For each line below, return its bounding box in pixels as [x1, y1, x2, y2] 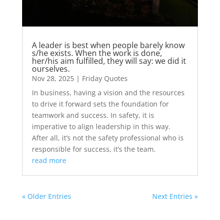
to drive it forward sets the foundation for [31, 99, 169, 109]
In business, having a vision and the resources [31, 88, 185, 98]
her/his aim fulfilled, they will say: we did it [31, 55, 186, 67]
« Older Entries [22, 192, 71, 201]
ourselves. [31, 63, 70, 75]
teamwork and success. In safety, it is [31, 110, 154, 120]
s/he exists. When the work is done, [31, 48, 162, 59]
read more [31, 156, 66, 165]
